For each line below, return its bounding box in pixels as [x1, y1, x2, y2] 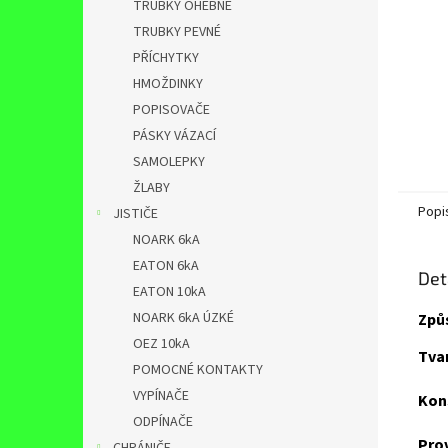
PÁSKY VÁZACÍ [133, 126, 216, 146]
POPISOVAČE [133, 100, 210, 120]
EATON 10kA [133, 282, 206, 302]
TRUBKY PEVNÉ [133, 22, 221, 42]
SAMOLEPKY [133, 152, 205, 172]
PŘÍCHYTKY [133, 48, 199, 68]
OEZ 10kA [133, 334, 190, 354]
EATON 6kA [133, 256, 199, 276]
